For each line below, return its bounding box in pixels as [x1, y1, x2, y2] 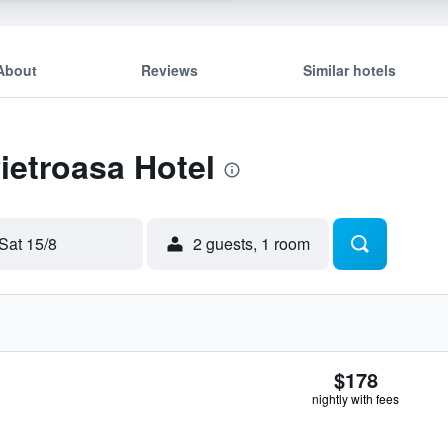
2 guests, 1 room [193, 232, 310, 255]
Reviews [141, 59, 199, 80]
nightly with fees [312, 390, 399, 407]
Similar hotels [302, 59, 396, 80]
